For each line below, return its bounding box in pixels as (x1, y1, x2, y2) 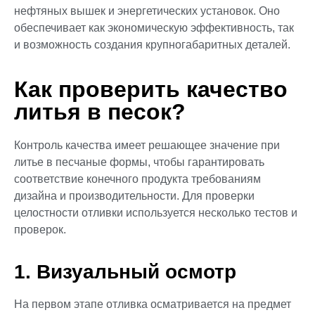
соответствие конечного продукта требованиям (14, 172, 261, 185)
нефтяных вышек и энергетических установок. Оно (14, 5, 280, 18)
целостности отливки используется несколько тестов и (14, 206, 297, 219)
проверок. (14, 223, 66, 236)
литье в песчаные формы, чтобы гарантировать (14, 155, 264, 168)
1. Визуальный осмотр (14, 261, 236, 283)
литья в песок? (14, 98, 186, 124)
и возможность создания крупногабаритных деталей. (14, 39, 290, 51)
